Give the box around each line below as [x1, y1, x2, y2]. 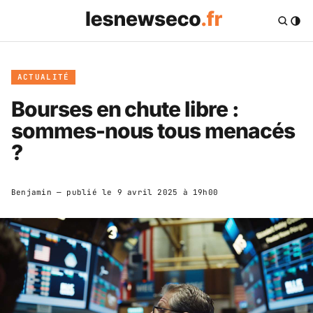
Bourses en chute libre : [11, 96, 239, 122]
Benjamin [11, 187, 52, 197]
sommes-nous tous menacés [11, 117, 295, 143]
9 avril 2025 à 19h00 [117, 187, 219, 197]
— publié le [51, 187, 117, 197]
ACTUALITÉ [17, 71, 70, 82]
